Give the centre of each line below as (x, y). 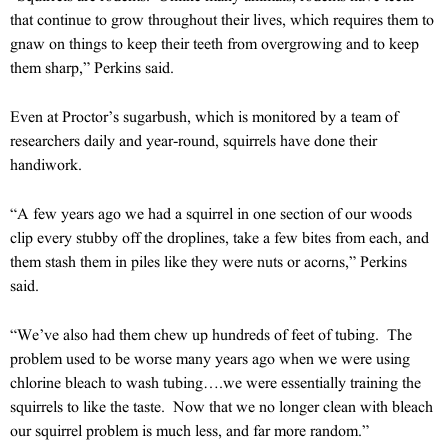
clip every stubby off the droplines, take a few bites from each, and (219, 237)
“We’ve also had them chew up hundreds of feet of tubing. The (211, 334)
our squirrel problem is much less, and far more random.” (189, 430)
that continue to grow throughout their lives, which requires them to (222, 19)
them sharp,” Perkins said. (92, 67)
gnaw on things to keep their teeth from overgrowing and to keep (214, 43)
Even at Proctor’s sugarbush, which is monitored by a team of (204, 116)
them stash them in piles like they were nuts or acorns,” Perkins (208, 261)
